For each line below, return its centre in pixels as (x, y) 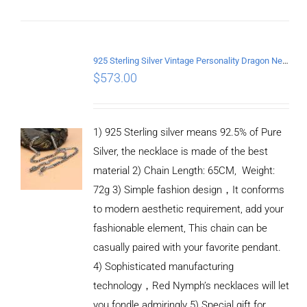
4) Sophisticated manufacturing (163, 266)
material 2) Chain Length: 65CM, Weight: (184, 170)
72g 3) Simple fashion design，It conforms (188, 189)
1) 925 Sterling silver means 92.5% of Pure (187, 132)
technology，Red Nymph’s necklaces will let (191, 285)
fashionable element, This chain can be (180, 228)
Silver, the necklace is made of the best (180, 151)
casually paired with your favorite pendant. (187, 247)
